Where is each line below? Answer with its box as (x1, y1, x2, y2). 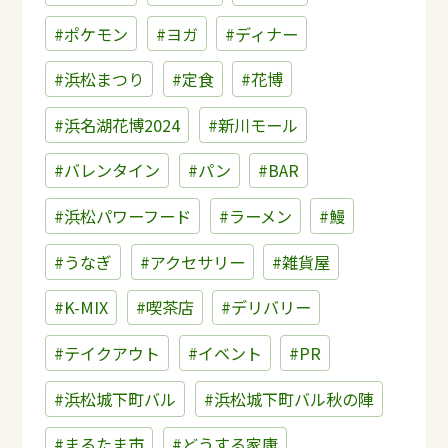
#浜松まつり (53, 67, 144, 92)
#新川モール (207, 112, 298, 137)
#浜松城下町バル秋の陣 (203, 386, 374, 411)
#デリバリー (221, 295, 312, 320)
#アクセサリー (139, 249, 245, 274)
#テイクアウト (53, 341, 160, 366)
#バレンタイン (53, 158, 160, 183)
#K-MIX (53, 295, 108, 320)
